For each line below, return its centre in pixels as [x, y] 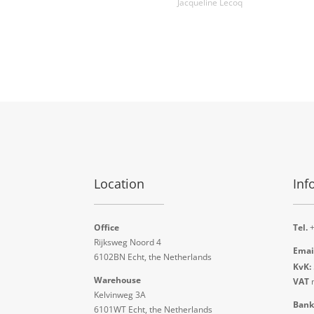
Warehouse [118, 280]
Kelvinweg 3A [120, 294]
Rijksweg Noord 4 [128, 242]
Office [107, 227]
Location [120, 184]
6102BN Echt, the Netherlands [153, 257]
